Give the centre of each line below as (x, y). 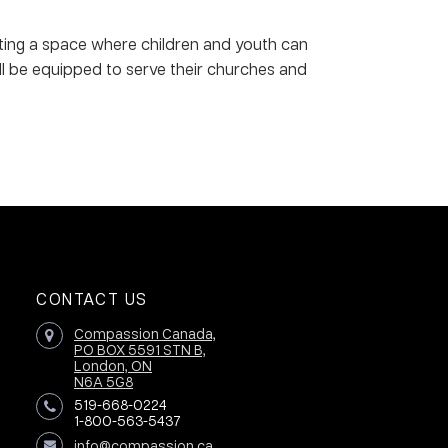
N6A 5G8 (104, 381)
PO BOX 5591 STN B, (140, 349)
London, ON (113, 365)
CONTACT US (92, 299)
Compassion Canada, (145, 333)
